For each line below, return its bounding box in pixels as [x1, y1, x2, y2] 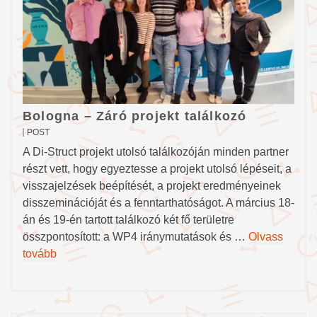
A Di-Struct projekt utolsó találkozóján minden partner [23, 146, 289, 158]
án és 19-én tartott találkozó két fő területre [23, 214, 234, 226]
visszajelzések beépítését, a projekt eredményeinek [23, 180, 281, 192]
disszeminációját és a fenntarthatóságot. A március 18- [23, 197, 294, 209]
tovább [23, 248, 57, 260]
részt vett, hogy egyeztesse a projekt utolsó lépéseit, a [23, 163, 292, 175]
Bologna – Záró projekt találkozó [23, 109, 247, 123]
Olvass [248, 231, 283, 243]
